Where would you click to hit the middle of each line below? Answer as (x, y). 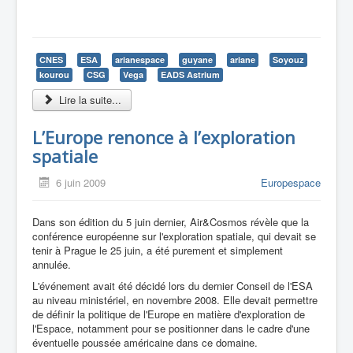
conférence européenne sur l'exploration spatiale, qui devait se (174, 236)
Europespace (291, 183)
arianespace (140, 60)
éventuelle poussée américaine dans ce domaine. (145, 343)
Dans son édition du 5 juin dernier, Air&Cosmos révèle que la (171, 222)
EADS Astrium (190, 75)
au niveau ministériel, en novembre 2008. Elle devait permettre (175, 300)
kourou (54, 75)
